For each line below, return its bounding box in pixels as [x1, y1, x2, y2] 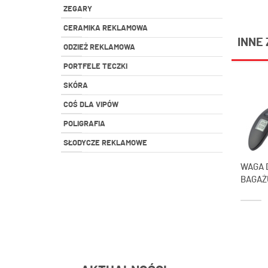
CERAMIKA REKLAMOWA [63, 25, 148, 32]
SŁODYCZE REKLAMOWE [63, 139, 147, 147]
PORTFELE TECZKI [63, 63, 127, 71]
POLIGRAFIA [63, 120, 105, 128]
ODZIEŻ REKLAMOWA [63, 44, 135, 51]
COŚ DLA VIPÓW [63, 101, 118, 109]
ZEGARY [63, 5, 92, 13]
